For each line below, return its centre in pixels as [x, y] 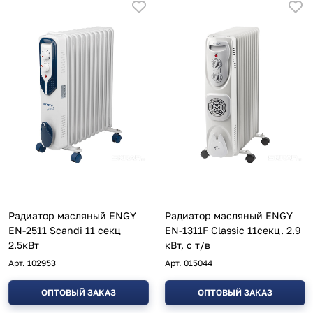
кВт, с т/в [188, 245]
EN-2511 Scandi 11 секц [65, 230]
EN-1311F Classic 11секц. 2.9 [188, 230]
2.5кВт [24, 245]
